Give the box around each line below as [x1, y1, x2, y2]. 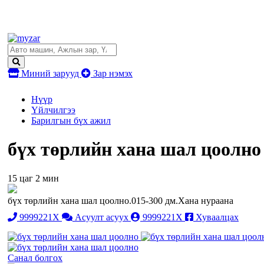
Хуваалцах [196, 212, 239, 222]
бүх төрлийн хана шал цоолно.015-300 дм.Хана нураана [8, 195, 233, 206]
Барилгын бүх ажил [31, 115, 111, 126]
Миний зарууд [19, 68, 81, 78]
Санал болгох [8, 252, 62, 263]
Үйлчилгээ [31, 105, 75, 115]
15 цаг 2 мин [8, 173, 59, 183]
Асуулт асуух [75, 212, 128, 222]
